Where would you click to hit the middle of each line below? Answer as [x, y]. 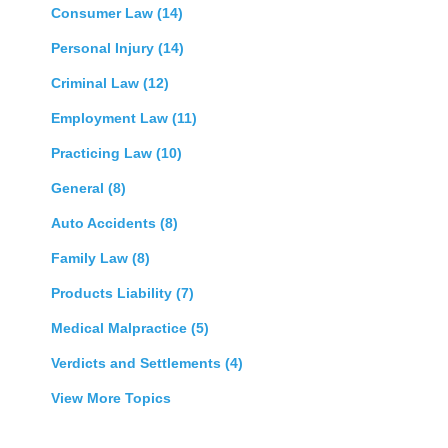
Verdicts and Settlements [138, 363]
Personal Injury [104, 48]
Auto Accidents [105, 223]
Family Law [91, 258]
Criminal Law [97, 83]
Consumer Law [104, 13]
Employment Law [111, 118]
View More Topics [111, 398]
